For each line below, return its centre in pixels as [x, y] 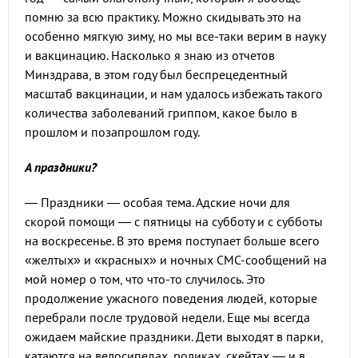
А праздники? [61, 167]
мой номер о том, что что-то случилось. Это [145, 279]
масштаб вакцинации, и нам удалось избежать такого [174, 93]
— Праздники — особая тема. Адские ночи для [157, 202]
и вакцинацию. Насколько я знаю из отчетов [150, 55]
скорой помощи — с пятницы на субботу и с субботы [174, 221]
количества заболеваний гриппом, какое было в [161, 113]
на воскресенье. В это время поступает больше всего [172, 241]
